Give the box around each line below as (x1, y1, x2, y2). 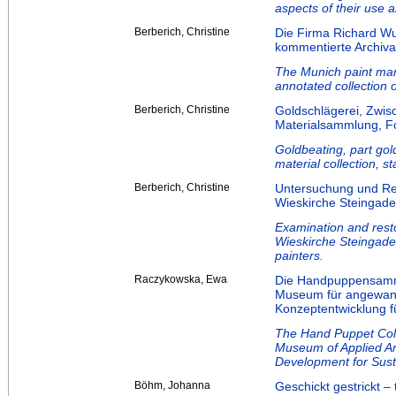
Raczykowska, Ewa (134, 273, 227, 286)
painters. (275, 248, 324, 263)
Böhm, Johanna (134, 379, 210, 392)
